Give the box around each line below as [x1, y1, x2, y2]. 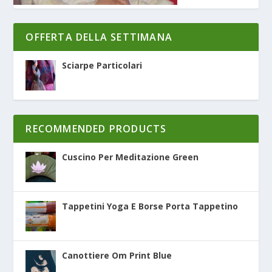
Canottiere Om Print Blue [62, 250, 172, 262]
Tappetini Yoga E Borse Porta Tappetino [62, 200, 239, 212]
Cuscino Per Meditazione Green [62, 151, 199, 163]
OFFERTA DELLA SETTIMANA [25, 30, 173, 44]
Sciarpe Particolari [62, 59, 143, 72]
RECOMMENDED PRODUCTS [25, 122, 167, 136]
